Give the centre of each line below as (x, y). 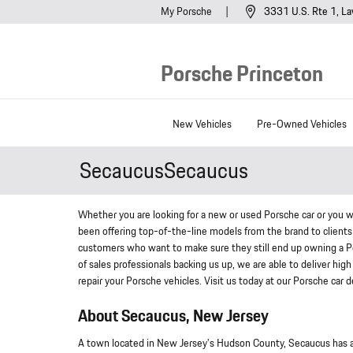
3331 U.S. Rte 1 (300, 12)
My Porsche (188, 12)
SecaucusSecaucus (164, 171)
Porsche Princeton (242, 74)
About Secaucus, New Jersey (173, 317)
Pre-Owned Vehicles (302, 124)
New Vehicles (202, 124)
